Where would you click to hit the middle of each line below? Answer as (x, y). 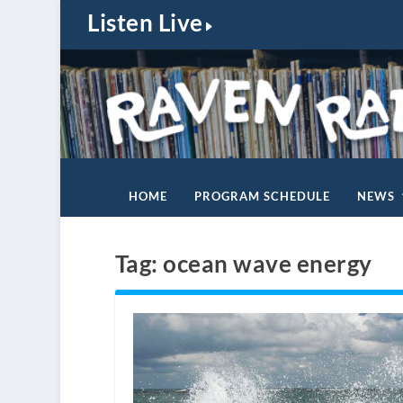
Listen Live (145, 23)
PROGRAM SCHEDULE (262, 196)
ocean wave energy (268, 263)
